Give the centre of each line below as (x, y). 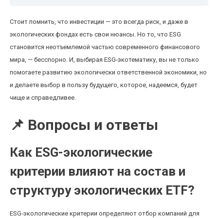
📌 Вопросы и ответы (84, 125)
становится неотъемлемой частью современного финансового (105, 47)
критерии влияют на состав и (98, 171)
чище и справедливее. (43, 98)
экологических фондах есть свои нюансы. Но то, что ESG (95, 34)
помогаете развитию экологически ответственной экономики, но (108, 72)
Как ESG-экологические (81, 152)
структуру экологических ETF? (102, 190)
